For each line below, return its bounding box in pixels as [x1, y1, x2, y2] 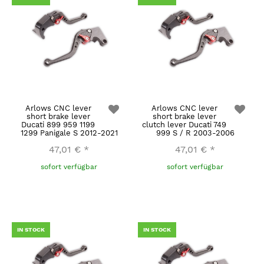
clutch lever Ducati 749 [142, 120, 226, 129]
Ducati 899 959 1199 [21, 120, 95, 129]
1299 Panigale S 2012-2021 [20, 128, 118, 137]
